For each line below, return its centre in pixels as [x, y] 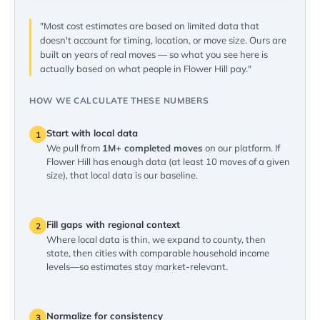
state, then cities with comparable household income [158, 253]
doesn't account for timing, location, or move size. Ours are [163, 40]
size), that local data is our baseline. [122, 175]
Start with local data [92, 133]
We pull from [74, 148]
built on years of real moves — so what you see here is [154, 55]
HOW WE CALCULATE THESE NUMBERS [119, 101]
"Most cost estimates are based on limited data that [150, 26]
